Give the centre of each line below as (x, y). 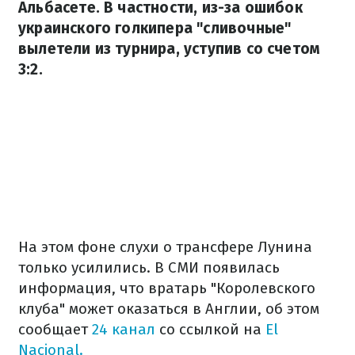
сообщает (55, 329)
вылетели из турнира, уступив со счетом (170, 49)
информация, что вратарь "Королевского (167, 288)
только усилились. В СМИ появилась (149, 267)
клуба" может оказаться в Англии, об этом (169, 309)
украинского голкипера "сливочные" (155, 28)
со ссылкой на (212, 329)
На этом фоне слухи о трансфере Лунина (165, 247)
